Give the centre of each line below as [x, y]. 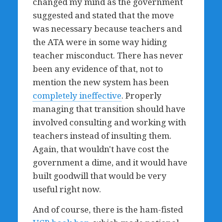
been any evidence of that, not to [98, 69]
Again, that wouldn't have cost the [101, 149]
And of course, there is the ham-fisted [108, 209]
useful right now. [67, 189]
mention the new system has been [101, 82]
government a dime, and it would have [110, 162]
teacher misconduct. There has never [108, 55]
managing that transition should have [109, 109]
